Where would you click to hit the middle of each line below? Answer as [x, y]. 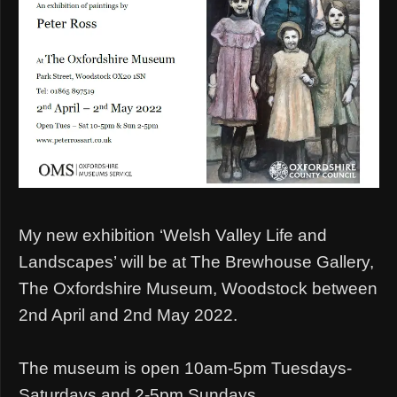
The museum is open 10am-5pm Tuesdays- [185, 368]
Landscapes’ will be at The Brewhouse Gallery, [196, 261]
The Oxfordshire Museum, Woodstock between [198, 288]
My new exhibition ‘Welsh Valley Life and [173, 235]
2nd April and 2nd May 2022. [128, 315]
